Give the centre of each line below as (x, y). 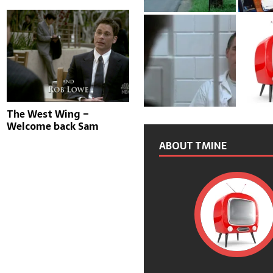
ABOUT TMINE (193, 145)
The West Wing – (48, 114)
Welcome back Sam (53, 126)
